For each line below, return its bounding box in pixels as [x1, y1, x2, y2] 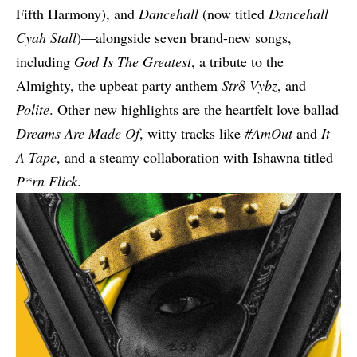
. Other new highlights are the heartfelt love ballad [49, 99, 339, 119]
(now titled [198, 3, 269, 23]
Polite [16, 99, 49, 119]
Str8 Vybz [222, 75, 277, 95]
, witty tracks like [139, 123, 245, 143]
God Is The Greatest [74, 51, 191, 71]
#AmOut [245, 123, 292, 143]
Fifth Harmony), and [16, 3, 139, 23]
